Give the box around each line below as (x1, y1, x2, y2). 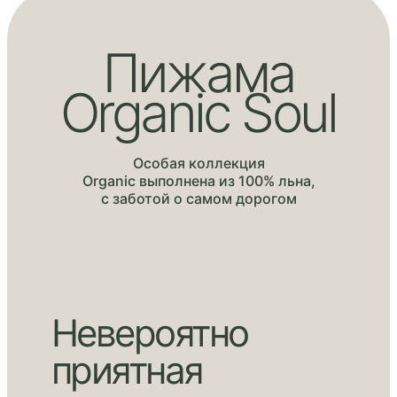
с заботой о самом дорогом (100, 190, 297, 208)
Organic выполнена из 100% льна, (82, 172, 315, 191)
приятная (51, 347, 203, 393)
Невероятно (51, 310, 248, 356)
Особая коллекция (132, 154, 265, 173)
